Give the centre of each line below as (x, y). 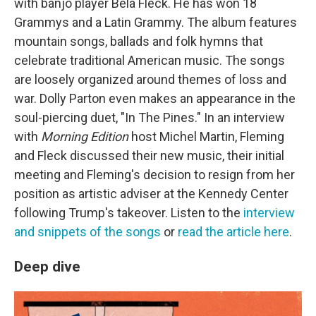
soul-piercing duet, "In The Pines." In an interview (150, 117)
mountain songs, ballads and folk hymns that (139, 41)
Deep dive (47, 266)
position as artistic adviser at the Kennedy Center (151, 193)
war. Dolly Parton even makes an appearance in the (155, 98)
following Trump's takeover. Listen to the (129, 212)
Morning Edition (85, 136)
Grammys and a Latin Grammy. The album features (156, 22)
